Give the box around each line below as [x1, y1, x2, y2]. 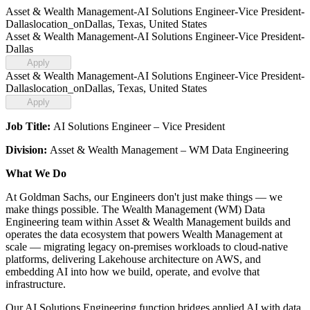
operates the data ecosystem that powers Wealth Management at [6, 228, 282, 240]
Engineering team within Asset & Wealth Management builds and [6, 216, 291, 228]
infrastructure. [6, 278, 66, 290]
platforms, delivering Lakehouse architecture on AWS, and [6, 253, 261, 265]
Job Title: [6, 120, 53, 132]
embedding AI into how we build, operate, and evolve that [6, 266, 259, 277]
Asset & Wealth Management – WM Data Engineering [50, 144, 289, 156]
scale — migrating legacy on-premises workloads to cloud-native [6, 241, 288, 253]
